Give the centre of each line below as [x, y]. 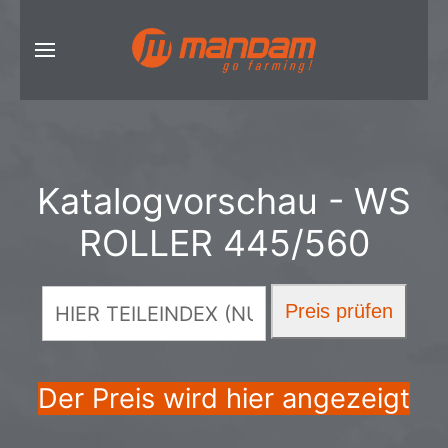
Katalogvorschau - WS [224, 201]
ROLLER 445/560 [224, 243]
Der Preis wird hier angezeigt [224, 399]
